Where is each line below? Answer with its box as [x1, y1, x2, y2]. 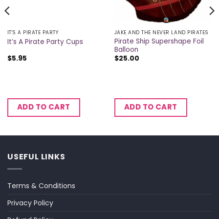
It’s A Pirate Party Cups [7, 37, 83, 46]
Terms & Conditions [7, 180, 75, 191]
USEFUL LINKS [7, 151, 66, 163]
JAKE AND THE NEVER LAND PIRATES [114, 29, 209, 37]
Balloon [114, 44, 138, 54]
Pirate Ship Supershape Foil [114, 36, 204, 46]
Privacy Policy [7, 197, 53, 208]
